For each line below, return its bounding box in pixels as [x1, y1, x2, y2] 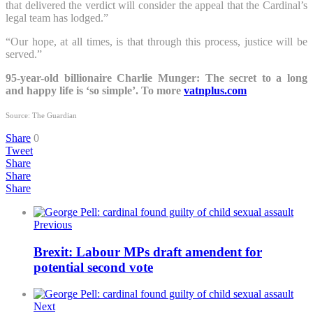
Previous [34, 218, 72, 231]
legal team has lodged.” [6, 11, 108, 24]
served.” [6, 48, 42, 60]
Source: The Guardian [6, 111, 79, 119]
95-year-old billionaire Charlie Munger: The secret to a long [6, 71, 307, 84]
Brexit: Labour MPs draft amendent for [34, 244, 262, 259]
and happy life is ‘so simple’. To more [6, 84, 184, 96]
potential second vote [34, 259, 153, 275]
